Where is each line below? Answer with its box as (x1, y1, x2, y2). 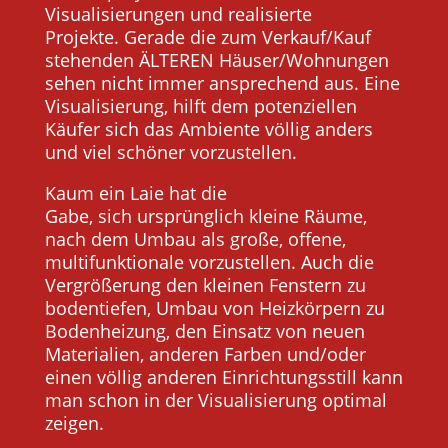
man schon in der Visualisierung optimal (44, 387, 387, 412)
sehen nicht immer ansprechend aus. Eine (44, 70, 400, 95)
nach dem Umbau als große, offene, (44, 226, 346, 251)
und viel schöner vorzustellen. (44, 139, 297, 164)
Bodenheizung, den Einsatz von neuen (44, 318, 365, 343)
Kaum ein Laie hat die (44, 180, 227, 205)
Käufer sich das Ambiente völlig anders (44, 116, 373, 141)
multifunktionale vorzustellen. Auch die (44, 249, 374, 274)
